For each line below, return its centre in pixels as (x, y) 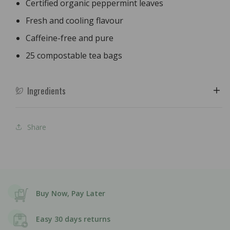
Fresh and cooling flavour (74, 21)
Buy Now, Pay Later (71, 194)
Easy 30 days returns (73, 219)
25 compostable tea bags (74, 56)
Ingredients (46, 91)
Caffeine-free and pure (70, 38)
